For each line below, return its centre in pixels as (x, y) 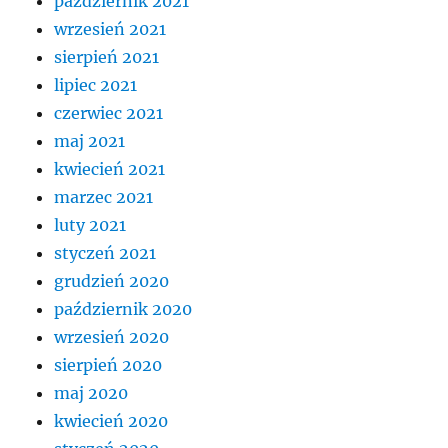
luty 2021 (90, 224)
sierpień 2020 (108, 364)
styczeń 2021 (105, 252)
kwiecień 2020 (111, 420)
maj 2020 (91, 392)
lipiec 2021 (96, 84)
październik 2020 (123, 308)
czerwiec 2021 (109, 112)
